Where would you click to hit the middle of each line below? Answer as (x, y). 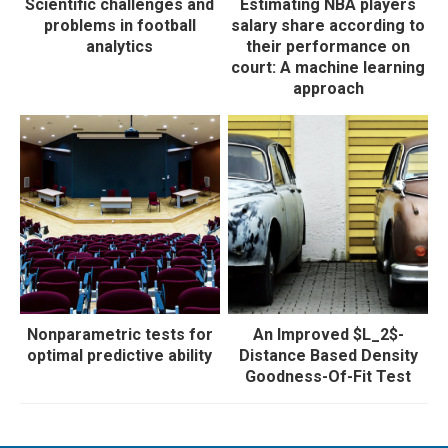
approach (328, 88)
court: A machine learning (328, 67)
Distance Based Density (328, 356)
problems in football (119, 25)
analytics (120, 46)
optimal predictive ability (120, 356)
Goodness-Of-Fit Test (328, 377)
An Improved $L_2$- (328, 335)
